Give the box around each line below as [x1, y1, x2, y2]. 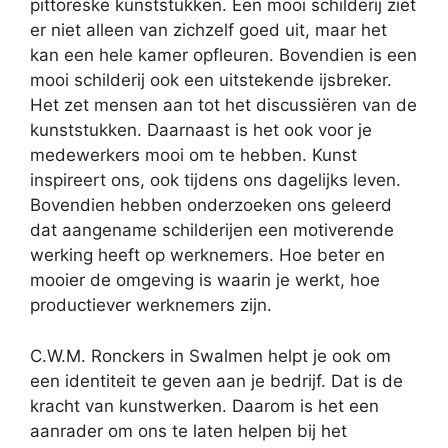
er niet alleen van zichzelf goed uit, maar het [30, 20, 387, 40]
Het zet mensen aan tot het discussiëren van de [30, 95, 417, 115]
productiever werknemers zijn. [30, 295, 272, 315]
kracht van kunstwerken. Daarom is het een [30, 395, 379, 416]
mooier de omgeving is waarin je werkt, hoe [30, 270, 380, 290]
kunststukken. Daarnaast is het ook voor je [30, 120, 372, 140]
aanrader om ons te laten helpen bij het [30, 420, 347, 441]
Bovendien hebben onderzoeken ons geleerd [30, 195, 392, 215]
